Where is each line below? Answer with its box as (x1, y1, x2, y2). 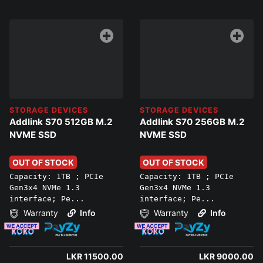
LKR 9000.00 (199, 251, 254, 261)
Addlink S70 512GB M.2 (9, 116, 113, 128)
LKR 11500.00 (66, 251, 123, 261)
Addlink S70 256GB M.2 (140, 116, 245, 128)
